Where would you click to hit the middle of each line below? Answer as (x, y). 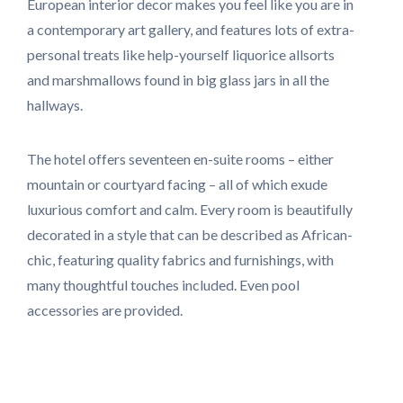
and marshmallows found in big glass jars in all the (178, 80)
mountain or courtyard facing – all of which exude (177, 184)
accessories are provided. (105, 310)
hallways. (55, 105)
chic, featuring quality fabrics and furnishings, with (180, 260)
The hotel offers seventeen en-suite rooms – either (180, 159)
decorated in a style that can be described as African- (190, 235)
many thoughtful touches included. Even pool (163, 285)
